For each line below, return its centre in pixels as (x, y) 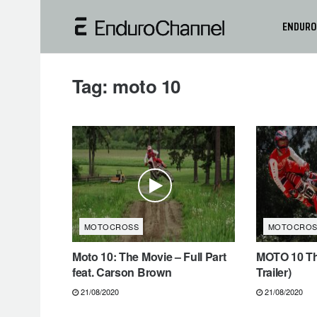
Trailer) (273, 272)
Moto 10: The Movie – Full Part (149, 257)
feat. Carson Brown (122, 272)
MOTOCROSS (111, 227)
